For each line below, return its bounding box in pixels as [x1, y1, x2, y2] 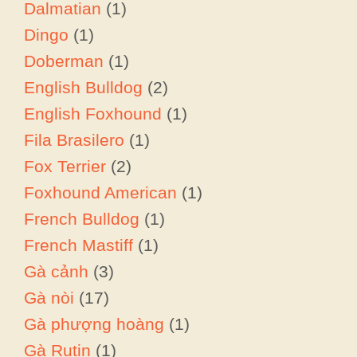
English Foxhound [24, 104, 162, 123]
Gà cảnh [24, 261, 88, 280]
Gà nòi [24, 288, 74, 307]
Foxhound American [24, 182, 177, 202]
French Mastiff [24, 235, 133, 254]
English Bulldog [24, 77, 143, 96]
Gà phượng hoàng [24, 314, 164, 333]
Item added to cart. [16, 304, 143, 322]
